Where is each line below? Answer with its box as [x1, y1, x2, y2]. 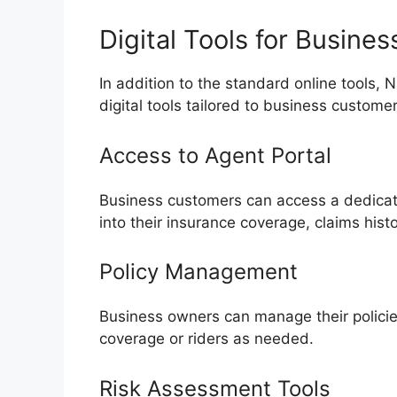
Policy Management [99, 259, 298, 285]
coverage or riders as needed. [99, 330, 314, 348]
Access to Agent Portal [99, 142, 331, 168]
